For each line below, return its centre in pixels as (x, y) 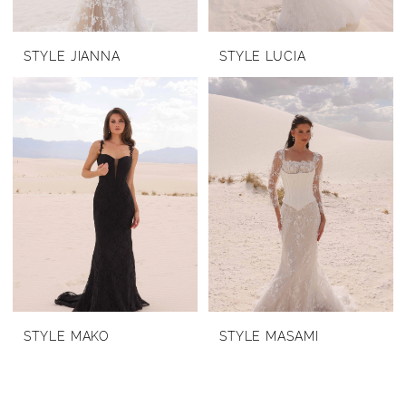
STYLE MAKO (67, 336)
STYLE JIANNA (72, 56)
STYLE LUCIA (262, 56)
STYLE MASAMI (269, 336)
